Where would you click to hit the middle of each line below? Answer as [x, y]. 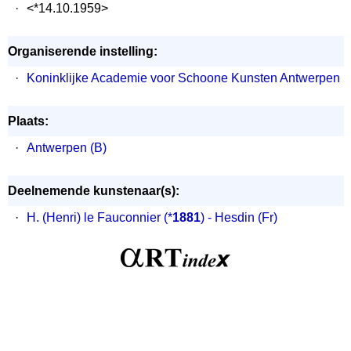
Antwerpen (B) [66, 148]
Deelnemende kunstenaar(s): [93, 191]
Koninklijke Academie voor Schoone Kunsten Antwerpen [183, 78]
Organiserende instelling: [82, 51]
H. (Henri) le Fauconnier [93, 217]
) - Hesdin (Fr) [239, 217]
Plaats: [28, 121]
